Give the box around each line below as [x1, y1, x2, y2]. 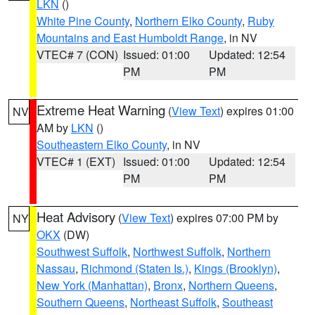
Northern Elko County [135, 13, 242, 29]
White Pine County [37, 13, 129, 29]
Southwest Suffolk [37, 243, 127, 259]
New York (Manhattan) [37, 277, 148, 293]
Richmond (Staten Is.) [81, 260, 188, 276]
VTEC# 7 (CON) [37, 46, 118, 63]
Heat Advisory [37, 207, 115, 226]
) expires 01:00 [220, 103, 294, 119]
